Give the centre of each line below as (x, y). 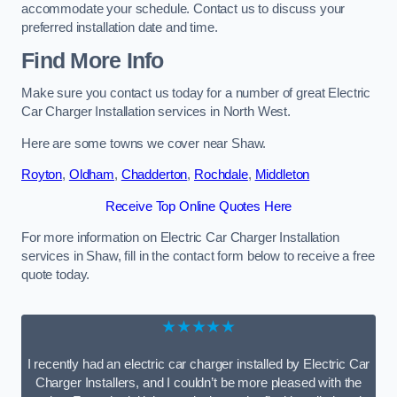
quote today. (56, 275)
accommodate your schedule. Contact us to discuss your (183, 9)
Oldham (91, 175)
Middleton (282, 175)
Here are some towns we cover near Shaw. (144, 143)
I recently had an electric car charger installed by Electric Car (198, 365)
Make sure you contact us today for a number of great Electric (196, 93)
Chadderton (154, 175)
